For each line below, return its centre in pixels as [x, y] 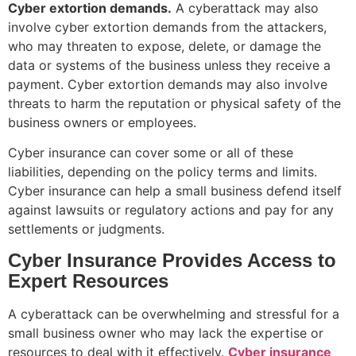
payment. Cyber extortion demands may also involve [168, 84]
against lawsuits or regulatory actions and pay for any [171, 210]
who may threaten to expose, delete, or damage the [164, 46]
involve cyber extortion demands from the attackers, [167, 27]
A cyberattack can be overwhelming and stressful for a [174, 313]
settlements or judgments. [86, 229]
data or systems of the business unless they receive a [169, 65]
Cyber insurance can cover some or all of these [151, 153]
